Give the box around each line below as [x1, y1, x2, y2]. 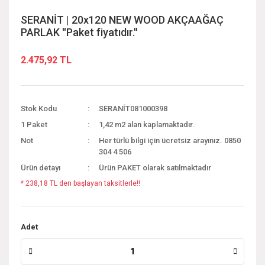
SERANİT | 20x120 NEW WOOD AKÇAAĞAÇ [21, 13, 224, 26]
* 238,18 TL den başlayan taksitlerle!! [21, 179, 140, 188]
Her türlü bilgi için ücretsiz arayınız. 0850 [99, 135, 241, 145]
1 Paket [21, 119, 47, 129]
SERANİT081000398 [99, 104, 168, 113]
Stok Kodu [21, 104, 57, 113]
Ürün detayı [21, 163, 60, 172]
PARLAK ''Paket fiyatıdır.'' [21, 25, 138, 38]
